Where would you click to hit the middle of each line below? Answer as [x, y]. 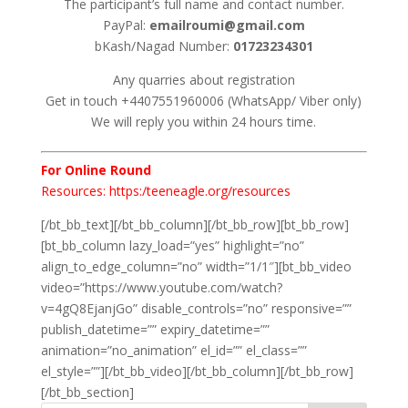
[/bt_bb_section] [87, 392]
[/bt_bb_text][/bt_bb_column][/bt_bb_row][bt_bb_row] [194, 224]
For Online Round [96, 170]
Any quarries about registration [204, 80]
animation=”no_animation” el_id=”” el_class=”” [173, 350]
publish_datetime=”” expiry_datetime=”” [155, 329]
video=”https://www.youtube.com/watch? [161, 287]
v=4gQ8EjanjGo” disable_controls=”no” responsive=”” [196, 308]
